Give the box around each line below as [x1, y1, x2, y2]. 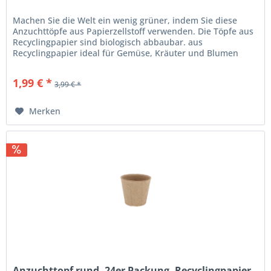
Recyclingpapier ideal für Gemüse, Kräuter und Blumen [13, 47, 239, 59]
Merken [29, 105, 61, 117]
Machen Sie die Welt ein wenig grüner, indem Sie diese [13, 15, 238, 27]
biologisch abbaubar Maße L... [13, 58, 136, 70]
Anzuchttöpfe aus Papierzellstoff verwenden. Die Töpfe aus [13, 25, 254, 38]
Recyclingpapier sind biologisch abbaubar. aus [13, 36, 203, 48]
